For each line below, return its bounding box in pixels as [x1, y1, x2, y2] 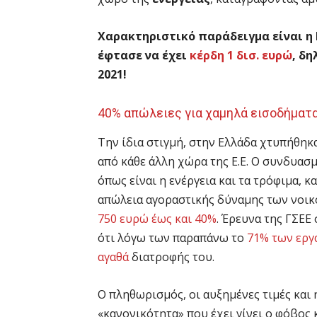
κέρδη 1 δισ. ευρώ [190, 47, 292, 63]
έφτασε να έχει [98, 47, 190, 63]
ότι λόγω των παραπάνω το [98, 229, 247, 246]
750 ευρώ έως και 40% [98, 210, 217, 226]
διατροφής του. [129, 248, 217, 265]
